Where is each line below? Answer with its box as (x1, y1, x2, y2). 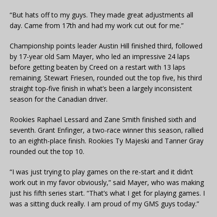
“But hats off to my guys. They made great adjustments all (10, 10, 193, 19)
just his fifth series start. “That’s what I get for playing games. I (10, 188, 205, 198)
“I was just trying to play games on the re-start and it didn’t (10, 167, 193, 176)
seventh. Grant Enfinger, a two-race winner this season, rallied (10, 125, 203, 135)
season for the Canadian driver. (10, 94, 108, 104)
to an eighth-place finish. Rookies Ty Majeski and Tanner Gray (10, 136, 203, 145)
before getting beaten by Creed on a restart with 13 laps (10, 62, 186, 72)
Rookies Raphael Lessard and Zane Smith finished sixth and (10, 114, 196, 124)
